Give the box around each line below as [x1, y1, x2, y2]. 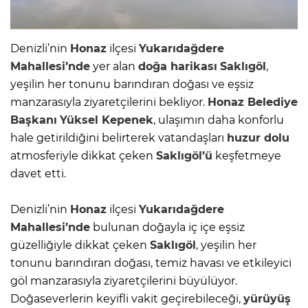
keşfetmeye [212, 148, 281, 162]
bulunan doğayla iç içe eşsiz [90, 220, 245, 234]
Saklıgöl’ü [156, 148, 212, 162]
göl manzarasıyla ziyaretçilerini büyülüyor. [10, 274, 237, 287]
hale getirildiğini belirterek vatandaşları [10, 131, 227, 144]
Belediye [244, 95, 298, 109]
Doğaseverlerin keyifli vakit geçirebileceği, [10, 291, 243, 305]
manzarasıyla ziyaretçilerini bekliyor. [10, 95, 208, 109]
